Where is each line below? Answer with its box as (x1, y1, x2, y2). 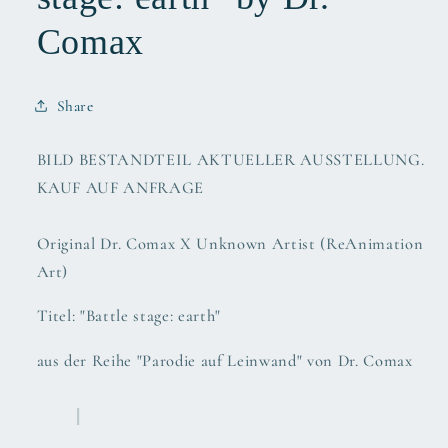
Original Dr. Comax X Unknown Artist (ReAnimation (36, 233, 424, 254)
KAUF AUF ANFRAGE (36, 178, 205, 199)
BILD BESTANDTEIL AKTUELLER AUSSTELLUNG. (36, 150, 425, 171)
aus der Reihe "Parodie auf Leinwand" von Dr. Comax (36, 350, 413, 371)
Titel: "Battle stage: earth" (36, 306, 221, 327)
